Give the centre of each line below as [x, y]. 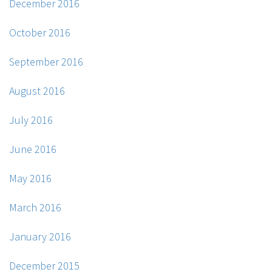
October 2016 [40, 33]
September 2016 [46, 62]
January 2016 [40, 237]
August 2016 [37, 91]
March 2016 [35, 208]
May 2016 [30, 178]
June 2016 [33, 149]
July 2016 [31, 120]
